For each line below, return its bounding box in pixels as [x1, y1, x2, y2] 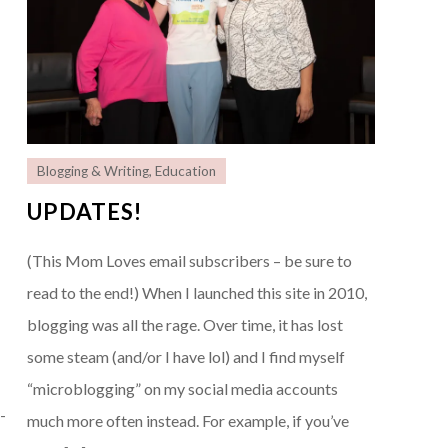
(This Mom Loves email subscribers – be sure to [26, 250, 352, 270]
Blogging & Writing [36, 162, 149, 179]
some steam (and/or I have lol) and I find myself [26, 346, 345, 366]
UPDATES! [26, 197, 142, 225]
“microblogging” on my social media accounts [26, 378, 338, 398]
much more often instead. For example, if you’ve [26, 410, 349, 430]
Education [154, 162, 216, 179]
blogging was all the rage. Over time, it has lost [26, 314, 343, 334]
